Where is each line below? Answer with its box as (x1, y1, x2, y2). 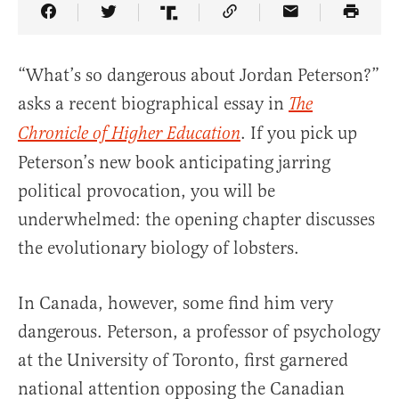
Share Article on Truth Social (167, 13, 393, 37)
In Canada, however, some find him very (18, 292, 333, 315)
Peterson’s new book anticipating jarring (18, 151, 330, 175)
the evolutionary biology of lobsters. (18, 237, 299, 260)
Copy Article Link (228, 13, 365, 37)
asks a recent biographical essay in (18, 93, 289, 116)
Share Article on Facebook (46, 13, 250, 37)
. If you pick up (240, 122, 357, 145)
